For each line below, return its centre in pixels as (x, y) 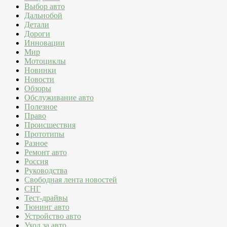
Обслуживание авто (59, 98)
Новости (39, 80)
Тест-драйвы (46, 198)
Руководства (46, 171)
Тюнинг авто (47, 207)
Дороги (37, 34)
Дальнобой (43, 16)
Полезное (41, 107)
